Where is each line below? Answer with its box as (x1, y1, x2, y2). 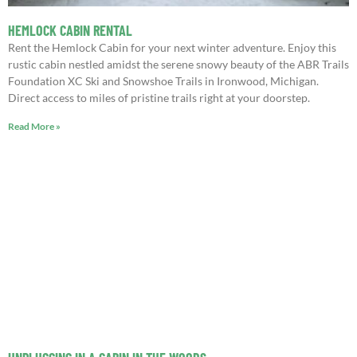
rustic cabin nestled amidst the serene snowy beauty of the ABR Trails (8, 57, 349, 72)
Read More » (8, 120, 61, 133)
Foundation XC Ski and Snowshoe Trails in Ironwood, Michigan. (8, 74, 319, 88)
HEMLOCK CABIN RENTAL (8, 22, 132, 40)
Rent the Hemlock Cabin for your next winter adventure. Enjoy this (8, 41, 336, 55)
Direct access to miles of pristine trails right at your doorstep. (8, 91, 310, 105)
